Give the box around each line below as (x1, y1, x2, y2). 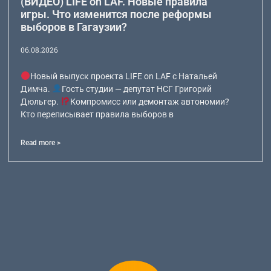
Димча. (21, 83, 53, 94)
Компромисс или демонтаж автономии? (70, 96, 230, 106)
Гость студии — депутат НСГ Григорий (62, 83, 212, 94)
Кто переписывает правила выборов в (21, 109, 174, 119)
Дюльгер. (21, 96, 61, 106)
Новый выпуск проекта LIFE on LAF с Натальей (30, 71, 218, 81)
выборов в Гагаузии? (21, 20, 128, 33)
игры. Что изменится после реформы (21, 7, 212, 21)
